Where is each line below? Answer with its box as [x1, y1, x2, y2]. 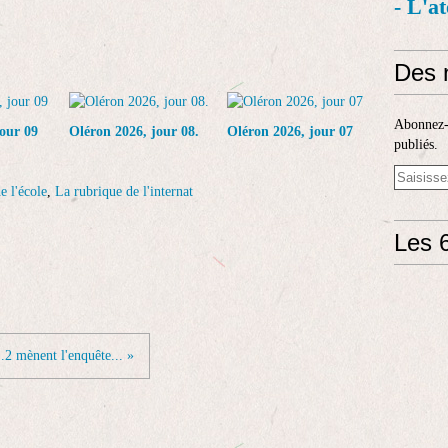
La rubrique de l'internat [55, 184, 193, 199]
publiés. [394, 137, 438, 152]
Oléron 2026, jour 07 [226, 124, 353, 139]
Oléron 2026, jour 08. [69, 124, 199, 139]
